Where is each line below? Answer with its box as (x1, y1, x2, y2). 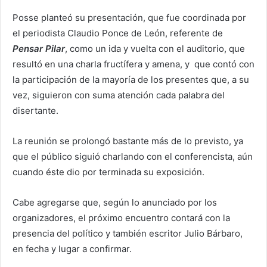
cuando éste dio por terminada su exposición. (13, 166, 204, 178)
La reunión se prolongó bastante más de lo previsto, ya (13, 135, 243, 147)
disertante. (13, 104, 58, 116)
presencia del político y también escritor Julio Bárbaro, (13, 227, 243, 239)
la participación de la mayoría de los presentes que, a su (13, 73, 249, 85)
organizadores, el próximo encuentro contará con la (13, 212, 230, 223)
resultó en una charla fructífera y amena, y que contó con (13, 58, 254, 70)
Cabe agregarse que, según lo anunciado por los (13, 196, 217, 208)
